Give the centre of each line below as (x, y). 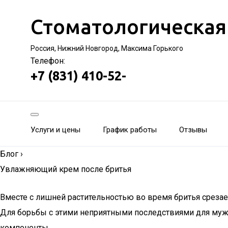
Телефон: (48, 61)
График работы (130, 130)
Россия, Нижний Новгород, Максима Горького (107, 48)
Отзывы (193, 130)
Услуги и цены (55, 130)
